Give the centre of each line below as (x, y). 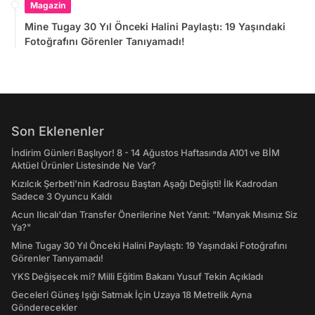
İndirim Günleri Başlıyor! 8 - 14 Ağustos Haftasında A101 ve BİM (146, 152)
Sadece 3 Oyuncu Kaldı (62, 196)
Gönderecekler (44, 307)
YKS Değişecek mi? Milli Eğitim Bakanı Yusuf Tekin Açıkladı (137, 276)
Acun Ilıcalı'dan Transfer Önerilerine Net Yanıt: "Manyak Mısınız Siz (154, 214)
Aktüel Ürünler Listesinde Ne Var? (84, 165)
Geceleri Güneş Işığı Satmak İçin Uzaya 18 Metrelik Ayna (131, 294)
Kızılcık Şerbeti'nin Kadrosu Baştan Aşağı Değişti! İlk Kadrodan (144, 183)
